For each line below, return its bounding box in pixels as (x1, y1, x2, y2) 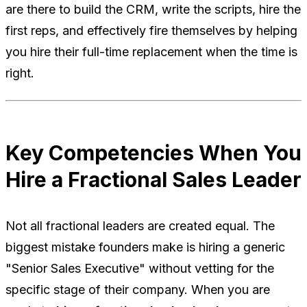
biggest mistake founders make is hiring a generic (5, 240, 285, 255)
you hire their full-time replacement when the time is (5, 45, 297, 60)
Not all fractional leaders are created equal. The (5, 219, 275, 234)
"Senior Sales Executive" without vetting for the (5, 261, 274, 276)
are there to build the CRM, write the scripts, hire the (5, 2, 301, 17)
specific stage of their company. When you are (5, 282, 270, 297)
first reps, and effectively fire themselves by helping (5, 23, 297, 38)
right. (5, 66, 34, 81)
